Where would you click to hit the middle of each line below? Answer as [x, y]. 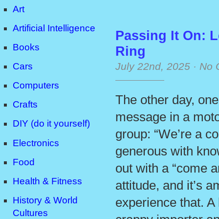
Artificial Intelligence [54, 28]
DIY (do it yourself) [51, 124]
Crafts [25, 105]
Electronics [36, 143]
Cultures [30, 213]
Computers [36, 86]
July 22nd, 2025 [153, 66]
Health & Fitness [47, 181]
